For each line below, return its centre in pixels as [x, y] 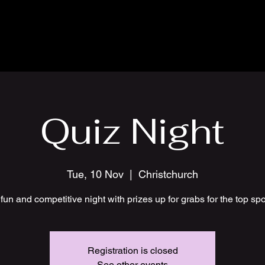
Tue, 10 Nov [95, 174]
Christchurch [168, 174]
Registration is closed [132, 251]
